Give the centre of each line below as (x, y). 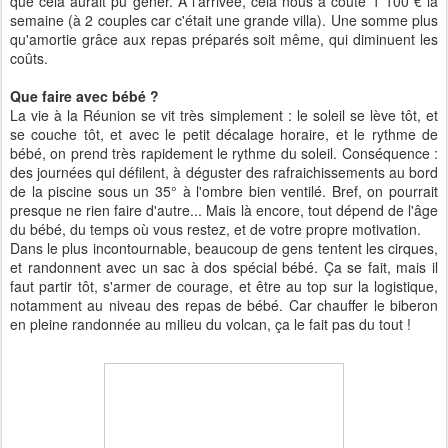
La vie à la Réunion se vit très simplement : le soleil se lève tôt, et (224, 115)
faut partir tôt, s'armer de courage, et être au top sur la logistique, (224, 286)
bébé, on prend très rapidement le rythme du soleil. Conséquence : (224, 153)
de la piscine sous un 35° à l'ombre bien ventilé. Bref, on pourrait (224, 191)
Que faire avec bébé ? (84, 96)
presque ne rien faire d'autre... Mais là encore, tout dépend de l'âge (224, 210)
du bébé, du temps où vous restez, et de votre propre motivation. (217, 229)
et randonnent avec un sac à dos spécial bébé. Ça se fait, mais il (224, 267)
